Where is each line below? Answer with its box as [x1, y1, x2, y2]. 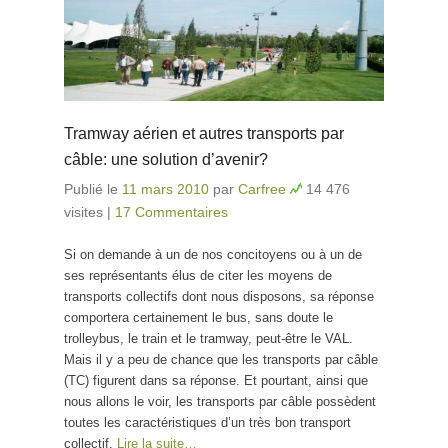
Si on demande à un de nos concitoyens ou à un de [64, 246, 362, 262]
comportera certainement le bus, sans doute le [64, 309, 333, 325]
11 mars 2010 [122, 180, 209, 197]
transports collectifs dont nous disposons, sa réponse [64, 288, 374, 304]
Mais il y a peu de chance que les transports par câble [64, 351, 378, 367]
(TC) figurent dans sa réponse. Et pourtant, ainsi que [64, 372, 368, 388]
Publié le [64, 180, 122, 197]
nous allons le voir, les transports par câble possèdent [64, 393, 376, 409]
